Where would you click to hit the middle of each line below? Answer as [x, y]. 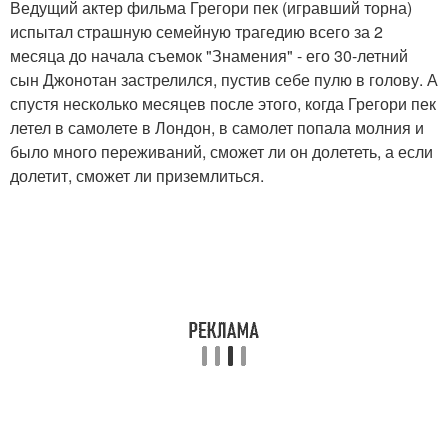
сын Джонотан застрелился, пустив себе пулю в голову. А [224, 80]
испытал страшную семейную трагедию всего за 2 [196, 32]
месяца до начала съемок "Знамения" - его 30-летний [209, 56]
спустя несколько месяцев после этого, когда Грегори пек [223, 104]
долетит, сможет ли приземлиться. [137, 176]
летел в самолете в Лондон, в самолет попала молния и [217, 128]
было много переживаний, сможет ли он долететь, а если [221, 152]
